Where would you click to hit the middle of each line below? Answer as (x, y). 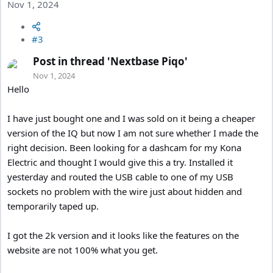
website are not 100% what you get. (83, 250)
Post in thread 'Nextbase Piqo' (110, 62)
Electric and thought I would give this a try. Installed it (120, 162)
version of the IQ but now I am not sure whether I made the (133, 133)
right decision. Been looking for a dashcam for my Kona (124, 148)
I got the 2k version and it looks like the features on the (123, 236)
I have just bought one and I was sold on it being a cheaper (131, 119)
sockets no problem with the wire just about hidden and (125, 192)
